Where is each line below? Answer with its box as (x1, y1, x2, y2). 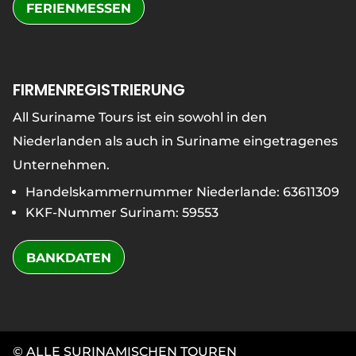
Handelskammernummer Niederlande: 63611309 (25, 184, 339, 200)
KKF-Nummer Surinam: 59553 (25, 205, 219, 221)
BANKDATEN (25, 250, 111, 266)
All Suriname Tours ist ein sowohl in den (12, 110, 267, 126)
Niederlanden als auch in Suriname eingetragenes (12, 133, 338, 149)
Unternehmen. (12, 157, 110, 173)
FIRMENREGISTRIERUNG (12, 79, 185, 102)
